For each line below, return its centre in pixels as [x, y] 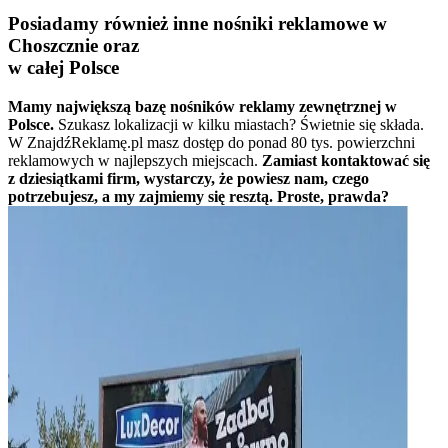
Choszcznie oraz [73, 46]
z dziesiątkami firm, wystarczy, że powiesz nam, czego [188, 179]
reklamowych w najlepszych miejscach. [133, 161]
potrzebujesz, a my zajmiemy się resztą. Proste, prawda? [198, 197]
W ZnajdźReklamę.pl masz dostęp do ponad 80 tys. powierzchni [211, 143]
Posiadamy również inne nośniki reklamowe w [197, 24]
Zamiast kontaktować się [346, 161]
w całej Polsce [63, 68]
